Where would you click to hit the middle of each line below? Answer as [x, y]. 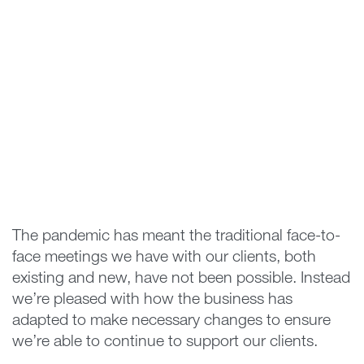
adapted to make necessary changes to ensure [171, 321]
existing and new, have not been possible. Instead [181, 279]
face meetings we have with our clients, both [164, 258]
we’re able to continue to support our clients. [165, 342]
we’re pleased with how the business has [152, 300]
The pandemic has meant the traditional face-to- [176, 237]
